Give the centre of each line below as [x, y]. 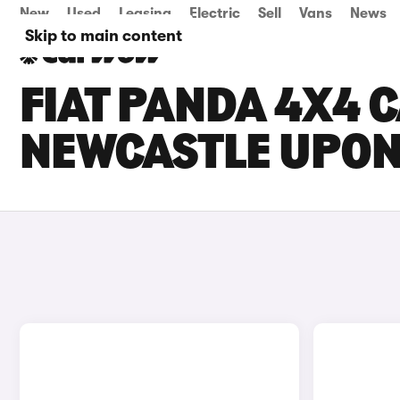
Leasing [145, 13]
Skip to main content [104, 36]
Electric [215, 13]
